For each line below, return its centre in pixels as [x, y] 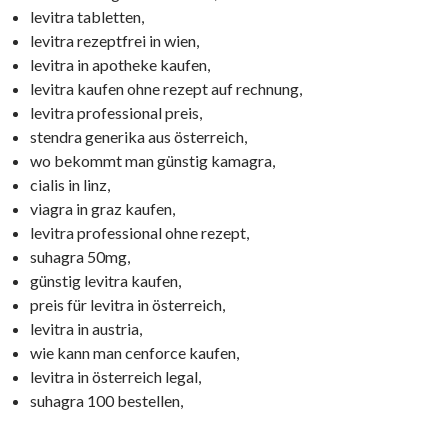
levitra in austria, [86, 328]
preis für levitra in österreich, [127, 304]
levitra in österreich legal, [115, 376]
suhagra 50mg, [80, 256]
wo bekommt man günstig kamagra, [152, 160]
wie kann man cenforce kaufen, [134, 352]
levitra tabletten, [87, 16]
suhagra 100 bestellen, [106, 400]
